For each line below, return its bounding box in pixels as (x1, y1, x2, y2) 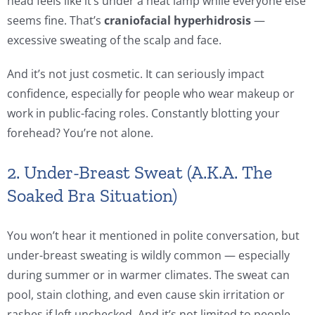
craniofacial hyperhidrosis (104, 13, 251, 29)
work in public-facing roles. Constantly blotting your (7, 105, 280, 122)
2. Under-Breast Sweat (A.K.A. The (7, 161, 272, 184)
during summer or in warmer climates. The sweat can (7, 267, 290, 283)
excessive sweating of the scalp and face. (7, 32, 221, 49)
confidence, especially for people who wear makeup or (7, 86, 295, 102)
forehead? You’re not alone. (7, 125, 153, 141)
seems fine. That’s (7, 13, 104, 29)
